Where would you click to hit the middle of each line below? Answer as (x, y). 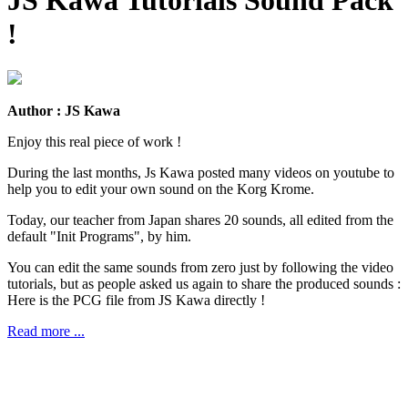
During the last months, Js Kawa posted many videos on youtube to (201, 173)
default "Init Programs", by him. (99, 237)
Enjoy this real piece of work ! (94, 142)
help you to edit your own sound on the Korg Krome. (161, 189)
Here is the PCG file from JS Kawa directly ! (136, 301)
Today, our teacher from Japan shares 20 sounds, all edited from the (200, 220)
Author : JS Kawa (64, 111)
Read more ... (46, 331)
